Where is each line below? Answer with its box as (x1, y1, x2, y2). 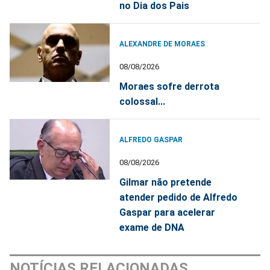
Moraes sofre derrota (119, 80, 220, 92)
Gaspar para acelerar (119, 206, 216, 218)
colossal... (119, 95, 166, 107)
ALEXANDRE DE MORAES (119, 39, 206, 48)
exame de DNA (119, 221, 185, 233)
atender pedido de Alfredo (119, 191, 238, 203)
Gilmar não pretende (119, 176, 212, 188)
